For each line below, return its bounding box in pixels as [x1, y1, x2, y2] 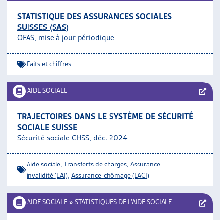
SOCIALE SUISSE [17, 122, 77, 132]
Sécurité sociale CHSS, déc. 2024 [17, 133, 127, 142]
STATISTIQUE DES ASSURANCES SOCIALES [17, 11, 172, 21]
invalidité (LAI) [27, 171, 68, 179]
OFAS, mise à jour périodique [17, 33, 114, 42]
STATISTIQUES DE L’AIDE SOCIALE [75, 198, 172, 206]
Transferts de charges [64, 160, 127, 168]
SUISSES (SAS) [17, 22, 69, 32]
